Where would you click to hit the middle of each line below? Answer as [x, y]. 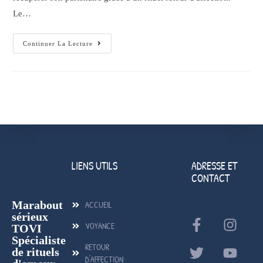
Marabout [37, 205]
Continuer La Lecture [58, 44]
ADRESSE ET [214, 166]
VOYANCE [100, 226]
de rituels [36, 252]
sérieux [30, 217]
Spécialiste [39, 240]
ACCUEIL [98, 205]
